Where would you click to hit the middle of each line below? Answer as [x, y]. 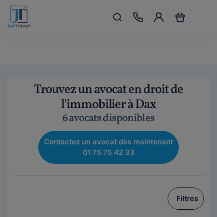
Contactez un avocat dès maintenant [108, 142]
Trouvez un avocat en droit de [108, 90]
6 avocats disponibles [108, 118]
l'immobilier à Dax [108, 105]
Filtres [187, 198]
